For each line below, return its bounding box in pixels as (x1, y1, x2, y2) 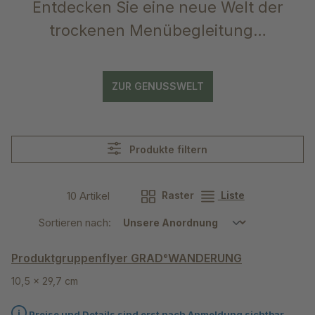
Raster (158, 189, 194, 202)
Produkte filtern (129, 143, 208, 155)
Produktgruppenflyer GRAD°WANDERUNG (11, 251, 242, 266)
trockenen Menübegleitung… (49, 21, 266, 40)
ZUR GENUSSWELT (111, 80, 204, 93)
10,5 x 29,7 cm (11, 275, 78, 288)
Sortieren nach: (39, 216, 114, 230)
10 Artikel (67, 188, 110, 202)
